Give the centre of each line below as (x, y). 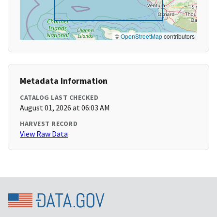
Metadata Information (64, 81)
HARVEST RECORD (49, 124)
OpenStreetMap (141, 36)
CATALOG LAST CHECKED (59, 98)
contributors (178, 36)
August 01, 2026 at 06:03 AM (65, 108)
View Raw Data (44, 134)
